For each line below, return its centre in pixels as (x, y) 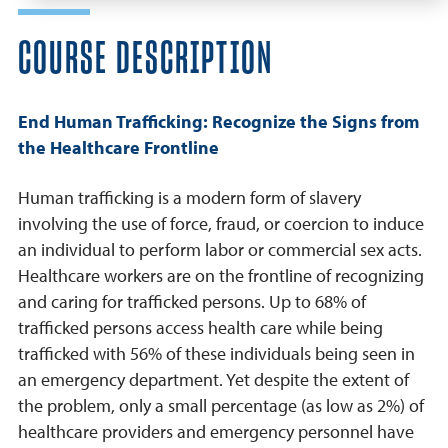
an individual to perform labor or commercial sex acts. (220, 250)
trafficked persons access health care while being (200, 328)
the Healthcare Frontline (118, 148)
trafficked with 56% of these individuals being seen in (216, 354)
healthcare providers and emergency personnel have (216, 432)
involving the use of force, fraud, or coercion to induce (221, 224)
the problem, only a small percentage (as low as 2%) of (221, 406)
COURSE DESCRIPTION (145, 60)
